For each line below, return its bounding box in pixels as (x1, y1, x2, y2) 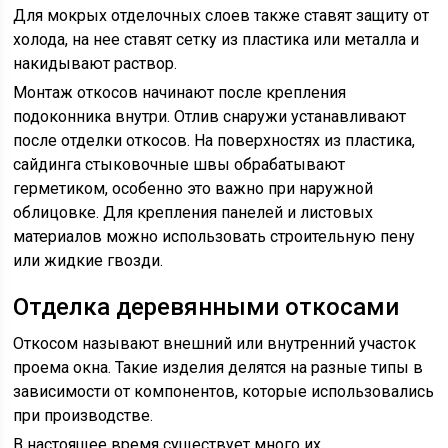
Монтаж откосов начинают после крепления (13, 83, 347, 102)
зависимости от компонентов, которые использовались (13, 382, 435, 401)
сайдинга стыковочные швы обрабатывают (13, 155, 346, 174)
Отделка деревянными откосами (13, 293, 400, 321)
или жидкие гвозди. (13, 251, 164, 270)
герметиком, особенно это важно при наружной (13, 179, 374, 198)
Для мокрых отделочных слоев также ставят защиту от (13, 6, 430, 25)
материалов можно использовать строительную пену (13, 227, 416, 246)
